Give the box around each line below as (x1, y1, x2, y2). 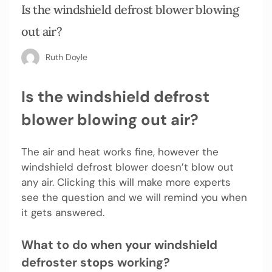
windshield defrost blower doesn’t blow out (21, 160, 234, 174)
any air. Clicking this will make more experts (21, 175, 231, 189)
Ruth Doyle (46, 51, 87, 63)
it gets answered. (21, 206, 104, 220)
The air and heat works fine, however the (21, 145, 219, 159)
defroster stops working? (21, 254, 170, 270)
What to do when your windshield (21, 236, 217, 253)
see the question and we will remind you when (21, 191, 247, 205)
